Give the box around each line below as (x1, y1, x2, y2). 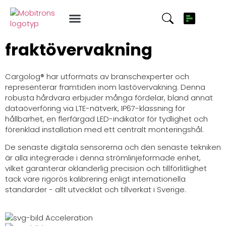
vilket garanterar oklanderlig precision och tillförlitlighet (5, 163, 207, 174)
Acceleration (45, 212, 93, 223)
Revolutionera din (5, 16, 153, 39)
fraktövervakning (5, 38, 152, 61)
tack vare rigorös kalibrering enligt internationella (5, 174, 186, 185)
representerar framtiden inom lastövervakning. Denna (5, 82, 205, 92)
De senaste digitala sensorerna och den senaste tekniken (5, 142, 221, 153)
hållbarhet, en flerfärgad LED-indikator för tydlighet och (5, 114, 208, 124)
